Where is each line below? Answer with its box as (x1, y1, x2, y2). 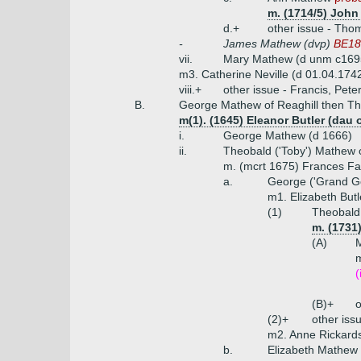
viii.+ (179, 83, 201, 96)
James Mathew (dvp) (223, 37, 334, 50)
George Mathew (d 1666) (223, 129, 352, 142)
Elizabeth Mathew (268, 343, 358, 356)
